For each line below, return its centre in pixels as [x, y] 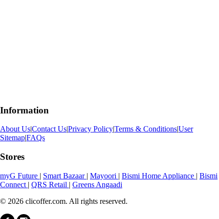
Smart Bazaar [65, 175]
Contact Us [49, 129]
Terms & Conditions [146, 129]
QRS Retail [50, 184]
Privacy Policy [90, 129]
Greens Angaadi [97, 184]
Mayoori [104, 175]
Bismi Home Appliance [159, 175]
